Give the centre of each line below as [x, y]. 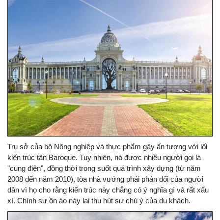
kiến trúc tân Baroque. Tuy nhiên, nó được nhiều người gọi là [104, 157]
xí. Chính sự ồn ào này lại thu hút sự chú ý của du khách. [99, 200]
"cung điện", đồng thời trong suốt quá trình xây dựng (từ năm [104, 168]
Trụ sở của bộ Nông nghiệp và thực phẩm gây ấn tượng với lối [107, 146]
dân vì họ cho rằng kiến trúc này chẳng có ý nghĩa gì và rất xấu [108, 190]
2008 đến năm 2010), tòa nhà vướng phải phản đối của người [105, 179]
